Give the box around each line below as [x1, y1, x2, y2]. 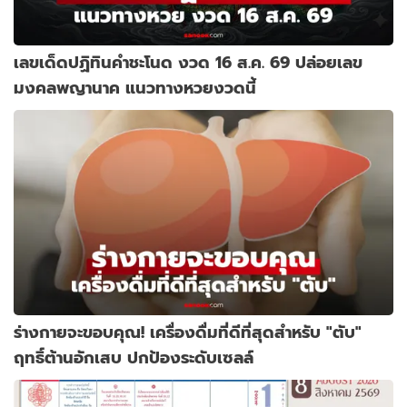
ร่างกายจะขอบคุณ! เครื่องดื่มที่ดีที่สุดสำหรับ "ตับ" [14, 319, 362, 344]
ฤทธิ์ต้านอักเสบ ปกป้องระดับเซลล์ [14, 344, 253, 370]
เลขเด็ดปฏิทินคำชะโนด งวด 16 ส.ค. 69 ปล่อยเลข [14, 49, 362, 74]
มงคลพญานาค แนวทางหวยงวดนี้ [14, 74, 256, 100]
